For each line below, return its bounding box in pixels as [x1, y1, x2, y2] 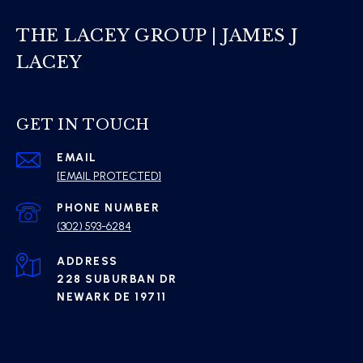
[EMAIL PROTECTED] [57, 169, 161, 183]
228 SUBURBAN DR [57, 272, 177, 286]
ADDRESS [57, 254, 118, 268]
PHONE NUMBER [57, 201, 160, 215]
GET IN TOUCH [16, 116, 150, 134]
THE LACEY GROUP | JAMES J [16, 25, 298, 46]
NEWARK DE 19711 [57, 290, 167, 304]
